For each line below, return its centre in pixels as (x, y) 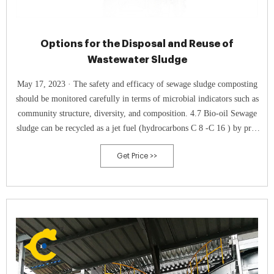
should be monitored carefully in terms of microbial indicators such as (137, 99)
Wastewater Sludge (137, 60)
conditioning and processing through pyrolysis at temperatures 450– (137, 143)
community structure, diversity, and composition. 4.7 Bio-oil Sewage (137, 113)
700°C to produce (137, 157)
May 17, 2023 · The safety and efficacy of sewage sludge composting (45, 84)
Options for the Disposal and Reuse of (137, 44)
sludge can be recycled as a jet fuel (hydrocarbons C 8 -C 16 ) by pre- (137, 128)
